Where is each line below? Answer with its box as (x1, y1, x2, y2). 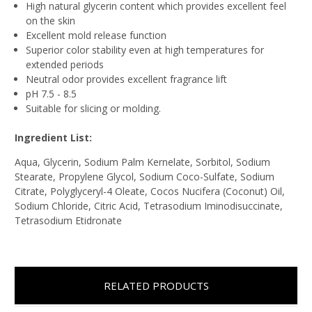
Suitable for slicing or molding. (26, 101, 162, 115)
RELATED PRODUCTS (103, 278, 209, 292)
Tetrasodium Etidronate (15, 213, 122, 227)
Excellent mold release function (26, 28, 167, 42)
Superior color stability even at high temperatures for (26, 42, 265, 56)
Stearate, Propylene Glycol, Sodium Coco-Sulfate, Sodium (15, 169, 274, 183)
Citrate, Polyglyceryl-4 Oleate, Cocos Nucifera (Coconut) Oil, (15, 184, 285, 198)
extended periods (26, 57, 104, 71)
